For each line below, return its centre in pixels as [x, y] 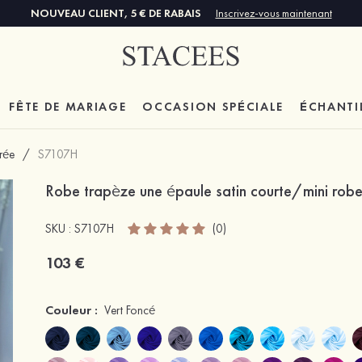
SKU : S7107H [80, 228]
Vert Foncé [130, 310]
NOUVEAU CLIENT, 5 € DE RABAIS [117, 13]
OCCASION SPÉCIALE [213, 107]
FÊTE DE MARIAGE [68, 107]
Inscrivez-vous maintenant [274, 13]
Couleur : [72, 310]
